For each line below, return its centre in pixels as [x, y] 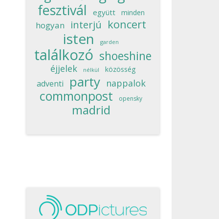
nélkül [91, 69]
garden [109, 42]
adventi [50, 83]
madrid [91, 109]
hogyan [50, 25]
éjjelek [64, 68]
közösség [120, 69]
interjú [86, 24]
